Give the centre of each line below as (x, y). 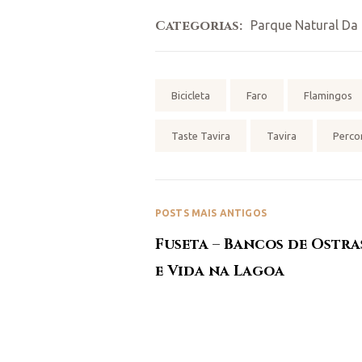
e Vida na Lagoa (220, 271)
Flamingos (328, 96)
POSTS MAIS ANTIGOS (211, 213)
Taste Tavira (201, 136)
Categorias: (199, 26)
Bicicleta (191, 96)
